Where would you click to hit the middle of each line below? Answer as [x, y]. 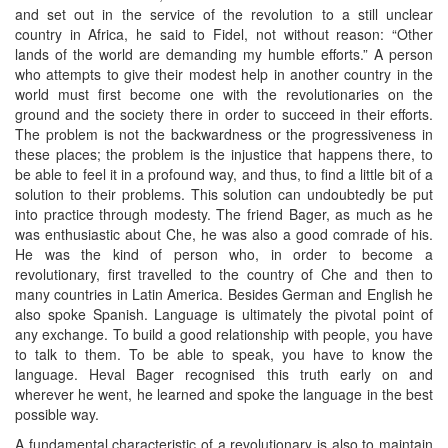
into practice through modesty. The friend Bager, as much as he [224, 214]
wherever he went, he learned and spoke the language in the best [224, 394]
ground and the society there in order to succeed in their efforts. [224, 114]
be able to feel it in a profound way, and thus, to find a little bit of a [224, 174]
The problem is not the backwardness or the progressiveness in [224, 134]
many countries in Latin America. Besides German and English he [224, 294]
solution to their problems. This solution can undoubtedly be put [224, 194]
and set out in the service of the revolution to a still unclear [224, 14]
